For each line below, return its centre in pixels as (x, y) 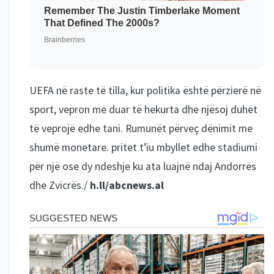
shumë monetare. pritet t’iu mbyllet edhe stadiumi (143, 147)
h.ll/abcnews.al (126, 185)
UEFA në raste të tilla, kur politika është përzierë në (145, 91)
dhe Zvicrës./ (58, 185)
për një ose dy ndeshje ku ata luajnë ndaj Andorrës (143, 166)
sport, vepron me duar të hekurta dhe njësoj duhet (143, 109)
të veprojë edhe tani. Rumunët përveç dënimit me (141, 128)
